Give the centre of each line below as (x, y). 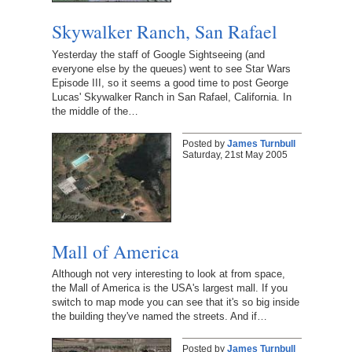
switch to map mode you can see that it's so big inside (175, 302)
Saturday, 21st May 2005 (235, 154)
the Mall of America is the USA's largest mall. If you (169, 288)
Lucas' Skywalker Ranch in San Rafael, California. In (171, 97)
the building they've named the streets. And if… (159, 317)
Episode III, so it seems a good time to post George (170, 82)
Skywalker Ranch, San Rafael (164, 31)
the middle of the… (95, 111)
